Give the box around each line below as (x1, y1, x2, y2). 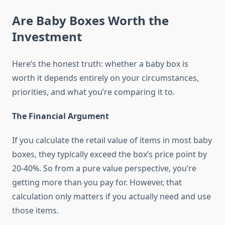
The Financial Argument (12, 110, 109, 122)
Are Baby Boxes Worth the (12, 12, 169, 29)
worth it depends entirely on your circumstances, (12, 72, 199, 84)
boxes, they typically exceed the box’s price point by (12, 149, 207, 160)
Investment (12, 28, 82, 45)
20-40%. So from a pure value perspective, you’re (12, 163, 196, 174)
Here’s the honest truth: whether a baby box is (12, 58, 188, 70)
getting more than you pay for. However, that (12, 177, 182, 188)
